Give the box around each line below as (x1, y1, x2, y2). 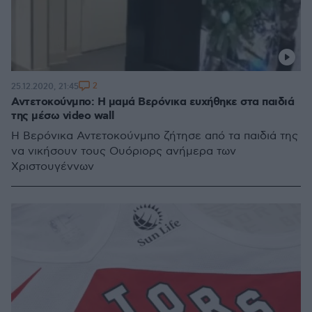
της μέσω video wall (11, 109, 115, 123)
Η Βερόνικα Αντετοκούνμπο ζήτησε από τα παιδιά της (11, 130, 298, 143)
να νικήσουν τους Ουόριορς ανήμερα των (11, 145, 236, 158)
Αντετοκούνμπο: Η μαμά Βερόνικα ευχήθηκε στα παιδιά (11, 95, 294, 109)
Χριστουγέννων (11, 160, 94, 173)
